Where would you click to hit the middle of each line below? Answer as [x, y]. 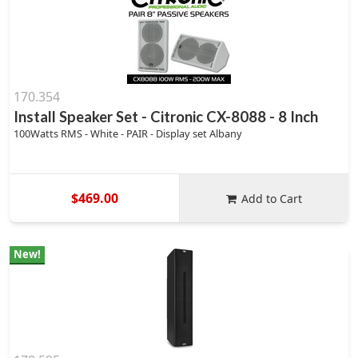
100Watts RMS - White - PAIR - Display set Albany [128, 133]
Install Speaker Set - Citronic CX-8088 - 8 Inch [166, 117]
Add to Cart [272, 198]
